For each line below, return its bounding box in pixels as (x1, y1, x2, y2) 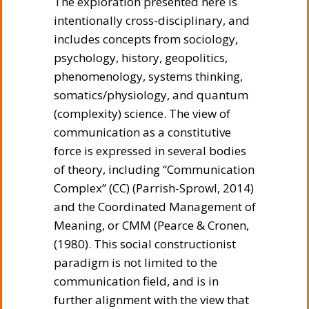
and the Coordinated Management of (54, 198, 256, 215)
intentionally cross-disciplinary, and (54, 12, 250, 28)
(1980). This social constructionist (54, 235, 236, 252)
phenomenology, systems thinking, (54, 68, 243, 84)
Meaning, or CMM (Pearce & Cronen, (54, 217, 249, 233)
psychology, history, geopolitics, (54, 49, 228, 66)
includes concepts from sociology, (54, 30, 238, 47)
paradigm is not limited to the (54, 254, 217, 270)
